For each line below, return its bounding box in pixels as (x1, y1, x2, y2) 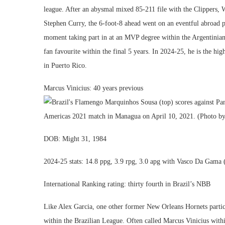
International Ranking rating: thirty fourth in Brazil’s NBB (44, 180, 210, 188)
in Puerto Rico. (44, 62, 87, 69)
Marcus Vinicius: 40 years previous (44, 84, 143, 92)
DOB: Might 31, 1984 (44, 135, 106, 143)
